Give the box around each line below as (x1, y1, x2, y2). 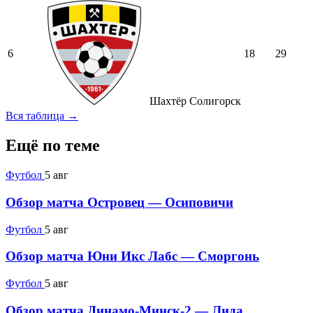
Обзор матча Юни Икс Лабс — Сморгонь (6, 249, 259, 264)
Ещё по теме (6, 136, 100, 155)
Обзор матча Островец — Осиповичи (6, 194, 233, 210)
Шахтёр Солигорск (147, 95, 241, 108)
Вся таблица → (6, 110, 78, 122)
